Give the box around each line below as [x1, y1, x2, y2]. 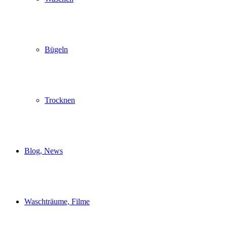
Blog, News [24, 146, 63, 155]
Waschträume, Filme [24, 197, 90, 206]
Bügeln [45, 45, 68, 54]
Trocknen [45, 96, 75, 104]
